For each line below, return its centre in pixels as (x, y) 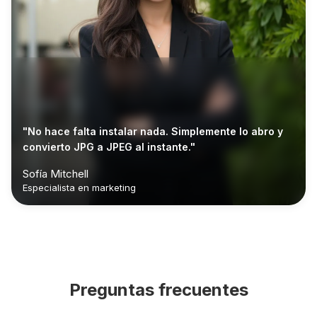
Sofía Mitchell (56, 174)
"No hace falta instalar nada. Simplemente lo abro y (153, 132)
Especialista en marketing (79, 188)
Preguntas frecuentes (158, 290)
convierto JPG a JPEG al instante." (109, 147)
